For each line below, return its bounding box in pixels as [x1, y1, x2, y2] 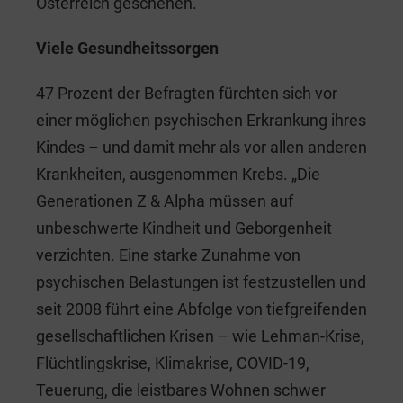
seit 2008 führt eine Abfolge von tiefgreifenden [36, 299, 367, 318]
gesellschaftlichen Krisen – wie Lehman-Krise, [36, 326, 364, 345]
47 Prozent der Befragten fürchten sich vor [36, 83, 337, 103]
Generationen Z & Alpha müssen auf [36, 191, 293, 210]
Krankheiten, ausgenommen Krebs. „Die [36, 164, 320, 184]
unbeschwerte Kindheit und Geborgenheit [36, 218, 332, 237]
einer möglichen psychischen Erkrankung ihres [36, 110, 366, 130]
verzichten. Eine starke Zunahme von [36, 245, 300, 264]
